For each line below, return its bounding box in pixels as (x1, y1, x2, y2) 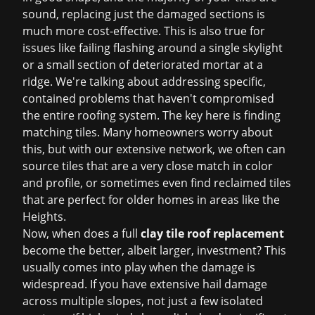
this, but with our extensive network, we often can (22, 141, 285, 157)
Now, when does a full (22, 226, 141, 241)
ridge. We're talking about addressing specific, (22, 74, 266, 89)
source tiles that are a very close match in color (22, 158, 273, 174)
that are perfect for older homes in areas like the (22, 192, 280, 207)
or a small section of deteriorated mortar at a (22, 57, 263, 72)
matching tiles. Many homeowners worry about (22, 124, 273, 140)
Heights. (22, 209, 66, 224)
